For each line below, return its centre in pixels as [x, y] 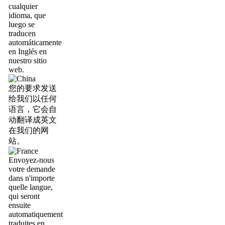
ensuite [20, 205]
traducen [22, 33]
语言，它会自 [33, 109]
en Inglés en [28, 51]
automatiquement [36, 214]
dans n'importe [32, 178]
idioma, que [27, 15]
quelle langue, [31, 187]
